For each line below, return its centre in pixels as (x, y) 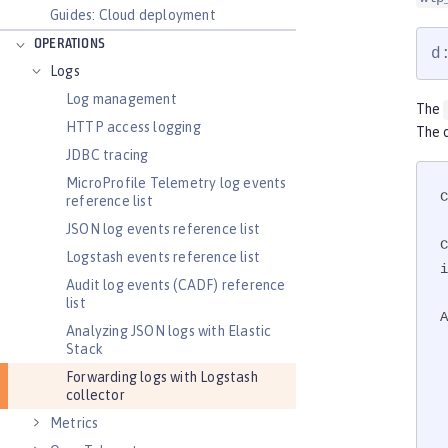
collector (95, 395)
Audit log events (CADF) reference (176, 285)
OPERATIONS (69, 44)
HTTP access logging (133, 127)
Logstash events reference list (163, 257)
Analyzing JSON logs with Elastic (169, 331)
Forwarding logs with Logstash (162, 377)
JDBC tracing (107, 155)
